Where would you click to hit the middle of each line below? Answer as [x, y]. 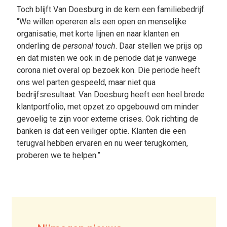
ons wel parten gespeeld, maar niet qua [86, 83]
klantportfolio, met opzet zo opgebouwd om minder [107, 107]
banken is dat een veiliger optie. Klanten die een [101, 131]
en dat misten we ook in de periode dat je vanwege [106, 58]
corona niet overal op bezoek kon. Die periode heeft [108, 70]
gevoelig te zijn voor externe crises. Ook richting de [107, 119]
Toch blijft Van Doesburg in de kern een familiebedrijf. [111, 10]
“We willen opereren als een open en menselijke [101, 22]
